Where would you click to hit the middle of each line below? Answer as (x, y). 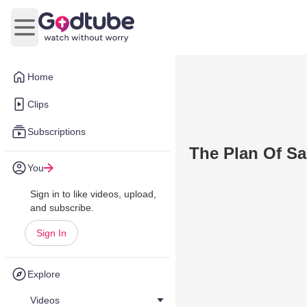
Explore (44, 274)
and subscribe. (62, 208)
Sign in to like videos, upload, (93, 194)
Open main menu (65, 34)
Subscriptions (57, 132)
